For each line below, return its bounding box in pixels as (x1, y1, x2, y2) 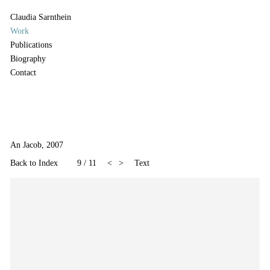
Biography (10, 54, 46, 63)
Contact (10, 67, 36, 77)
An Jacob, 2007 (10, 140, 63, 149)
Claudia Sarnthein (10, 12, 71, 22)
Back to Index (10, 159, 58, 168)
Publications (10, 40, 52, 49)
